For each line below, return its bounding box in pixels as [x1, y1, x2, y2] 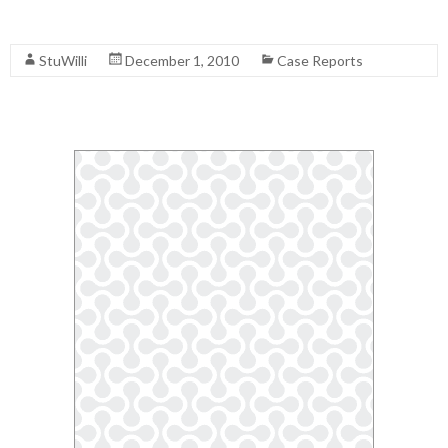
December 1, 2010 [125, 52, 239, 70]
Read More [10, 16, 81, 31]
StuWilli [39, 52, 87, 70]
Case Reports [277, 52, 363, 70]
